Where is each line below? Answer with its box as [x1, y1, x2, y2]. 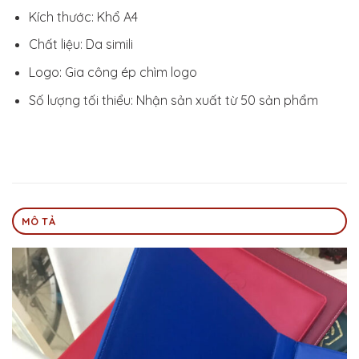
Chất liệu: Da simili [28, 36, 133, 53]
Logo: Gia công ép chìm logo [28, 64, 197, 80]
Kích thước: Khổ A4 [28, 8, 138, 25]
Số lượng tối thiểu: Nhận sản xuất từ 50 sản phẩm [28, 91, 318, 108]
